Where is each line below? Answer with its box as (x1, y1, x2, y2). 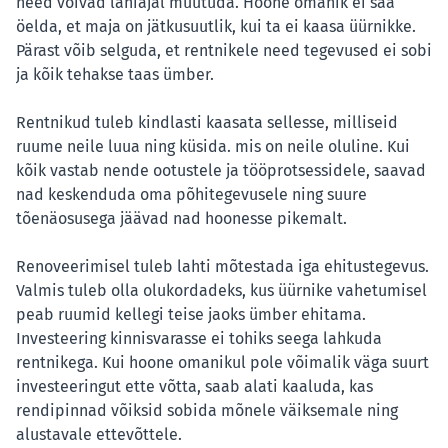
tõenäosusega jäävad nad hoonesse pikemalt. (16, 209, 347, 229)
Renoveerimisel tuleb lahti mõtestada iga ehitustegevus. (16, 257, 429, 277)
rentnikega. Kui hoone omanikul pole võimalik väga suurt (16, 353, 429, 373)
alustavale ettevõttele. (16, 425, 182, 445)
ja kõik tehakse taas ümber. (16, 65, 214, 85)
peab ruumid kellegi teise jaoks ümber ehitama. (16, 305, 366, 325)
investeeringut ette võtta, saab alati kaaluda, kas (16, 377, 373, 397)
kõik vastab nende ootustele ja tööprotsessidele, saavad (16, 161, 426, 181)
